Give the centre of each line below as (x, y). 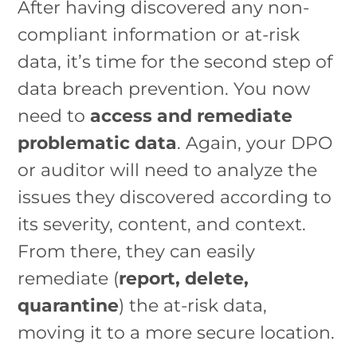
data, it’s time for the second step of (175, 61)
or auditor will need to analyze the (168, 169)
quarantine (69, 305)
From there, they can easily (137, 251)
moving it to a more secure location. (177, 332)
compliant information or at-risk (159, 34)
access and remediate (192, 115)
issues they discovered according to (175, 196)
